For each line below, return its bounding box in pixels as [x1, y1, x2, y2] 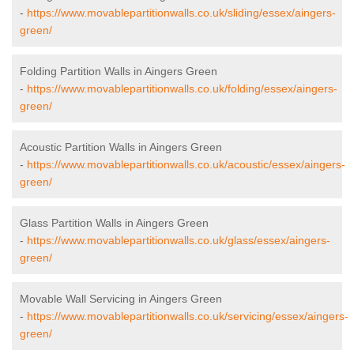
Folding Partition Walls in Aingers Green [20, 65, 217, 78]
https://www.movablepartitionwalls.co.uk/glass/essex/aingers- [27, 234, 330, 247]
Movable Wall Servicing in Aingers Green [20, 292, 222, 306]
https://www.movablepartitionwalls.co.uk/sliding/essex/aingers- [27, 6, 336, 20]
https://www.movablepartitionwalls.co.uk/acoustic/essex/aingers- [27, 158, 345, 171]
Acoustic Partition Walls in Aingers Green [20, 141, 222, 154]
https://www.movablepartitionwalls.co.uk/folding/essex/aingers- [27, 82, 337, 96]
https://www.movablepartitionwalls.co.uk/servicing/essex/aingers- [27, 310, 348, 323]
